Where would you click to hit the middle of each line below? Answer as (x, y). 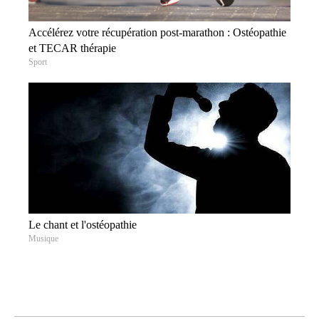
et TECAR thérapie (72, 48)
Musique (43, 238)
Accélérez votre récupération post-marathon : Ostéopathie (157, 32)
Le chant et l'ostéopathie (83, 224)
